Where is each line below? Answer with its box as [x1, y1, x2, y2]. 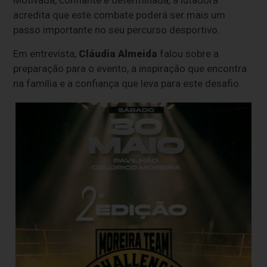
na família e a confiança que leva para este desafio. [13, 77, 242, 90]
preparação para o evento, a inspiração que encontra [13, 63, 247, 75]
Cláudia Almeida [79, 48, 158, 60]
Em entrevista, [13, 48, 79, 60]
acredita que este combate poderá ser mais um [13, 9, 226, 21]
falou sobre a [157, 48, 219, 60]
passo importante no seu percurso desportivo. [13, 24, 221, 36]
